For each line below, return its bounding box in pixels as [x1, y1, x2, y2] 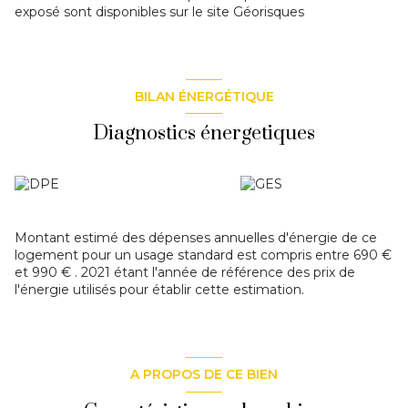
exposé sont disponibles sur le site [15, 4, 233, 21]
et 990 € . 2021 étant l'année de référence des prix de [15, 264, 355, 281]
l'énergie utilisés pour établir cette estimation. [15, 281, 304, 299]
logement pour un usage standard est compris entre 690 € [15, 247, 392, 264]
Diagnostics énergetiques [93, 121, 315, 147]
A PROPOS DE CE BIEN [130, 365, 278, 382]
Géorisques [233, 4, 304, 21]
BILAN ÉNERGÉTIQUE [134, 87, 274, 105]
